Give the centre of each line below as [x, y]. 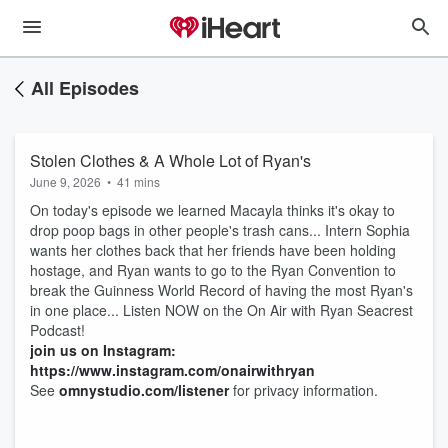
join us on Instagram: [103, 350]
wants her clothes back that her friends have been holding [213, 250]
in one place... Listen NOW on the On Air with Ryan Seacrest [221, 310]
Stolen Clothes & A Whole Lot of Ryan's [170, 160]
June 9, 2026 [65, 181]
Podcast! [57, 330]
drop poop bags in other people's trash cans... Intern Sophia [220, 230]
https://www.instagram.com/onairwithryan [172, 370]
